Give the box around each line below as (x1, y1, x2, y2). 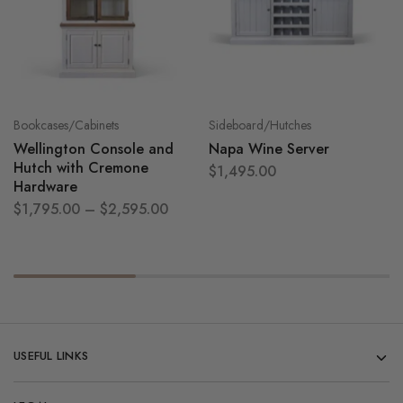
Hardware (13, 175, 77, 197)
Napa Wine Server (208, 138, 329, 159)
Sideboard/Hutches (208, 115, 311, 134)
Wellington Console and (13, 138, 174, 159)
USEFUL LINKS (13, 346, 89, 364)
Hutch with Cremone (13, 157, 148, 178)
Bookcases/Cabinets (13, 115, 119, 134)
